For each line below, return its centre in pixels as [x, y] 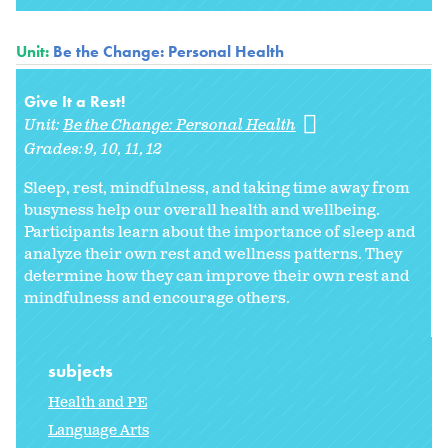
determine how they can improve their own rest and [216, 277]
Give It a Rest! [74, 102]
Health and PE [97, 403]
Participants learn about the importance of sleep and [219, 233]
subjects [82, 371]
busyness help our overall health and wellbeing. [202, 211]
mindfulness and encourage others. [157, 299]
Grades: [55, 150]
